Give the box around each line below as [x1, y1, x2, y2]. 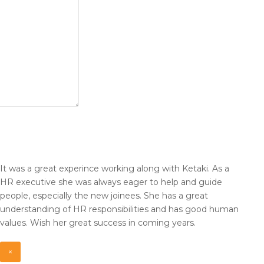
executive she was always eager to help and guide [16, 177, 222, 188]
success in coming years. [94, 217, 196, 229]
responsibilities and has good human [89, 204, 239, 215]
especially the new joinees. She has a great [32, 190, 208, 202]
